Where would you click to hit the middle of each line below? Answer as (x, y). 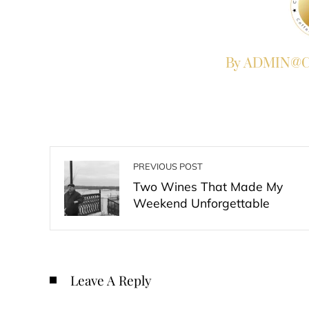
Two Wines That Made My (208, 186)
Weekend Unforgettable (201, 203)
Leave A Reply (111, 280)
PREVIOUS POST (168, 166)
